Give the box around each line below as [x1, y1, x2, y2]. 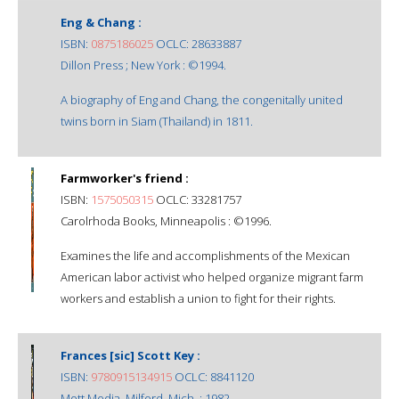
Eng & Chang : [61, 13, 142, 30]
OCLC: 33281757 [153, 191, 241, 208]
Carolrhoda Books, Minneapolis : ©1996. [61, 212, 272, 229]
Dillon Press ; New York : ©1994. [61, 56, 226, 73]
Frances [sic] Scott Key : [61, 346, 200, 363]
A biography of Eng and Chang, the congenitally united [61, 91, 343, 108]
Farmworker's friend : [61, 169, 189, 186]
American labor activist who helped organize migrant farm [61, 268, 363, 285]
